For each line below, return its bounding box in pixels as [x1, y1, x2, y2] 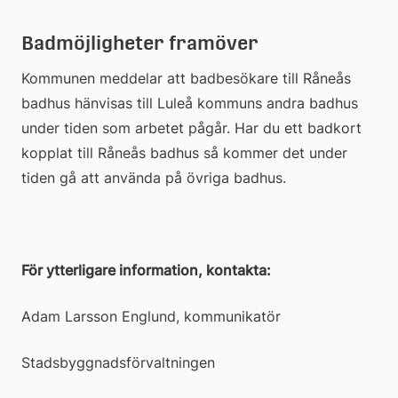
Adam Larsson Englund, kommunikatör [21, 306, 281, 325]
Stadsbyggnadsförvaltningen [21, 353, 215, 371]
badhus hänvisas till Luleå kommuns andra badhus [21, 93, 358, 112]
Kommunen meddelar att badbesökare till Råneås [21, 68, 351, 87]
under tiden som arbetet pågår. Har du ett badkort [21, 118, 362, 137]
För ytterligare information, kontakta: [21, 260, 275, 279]
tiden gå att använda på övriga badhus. [21, 168, 286, 187]
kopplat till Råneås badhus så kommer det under [21, 143, 347, 162]
